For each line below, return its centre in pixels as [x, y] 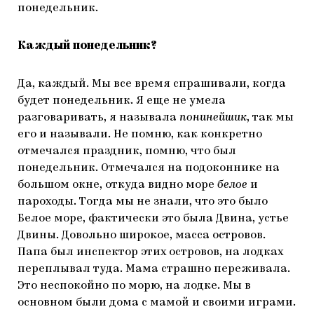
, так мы [270, 118]
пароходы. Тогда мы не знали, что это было [143, 202]
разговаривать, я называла [98, 118]
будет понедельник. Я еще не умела [122, 101]
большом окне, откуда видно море [117, 185]
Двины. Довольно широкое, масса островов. [142, 236]
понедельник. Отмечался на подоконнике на [149, 169]
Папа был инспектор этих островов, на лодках [150, 253]
